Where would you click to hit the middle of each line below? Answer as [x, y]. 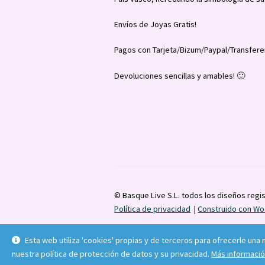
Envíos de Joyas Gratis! [156, 24]
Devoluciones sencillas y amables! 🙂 [180, 75]
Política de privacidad [153, 209]
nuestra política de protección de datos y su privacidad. [112, 253]
